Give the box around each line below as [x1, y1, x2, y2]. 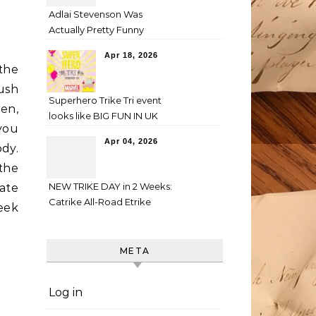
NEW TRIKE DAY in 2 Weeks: [49, 181, 172, 192]
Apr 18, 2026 [104, 51, 158, 59]
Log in [49, 286, 83, 299]
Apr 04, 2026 [104, 137, 158, 145]
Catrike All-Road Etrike [49, 196, 151, 207]
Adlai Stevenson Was [49, 8, 142, 20]
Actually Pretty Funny [49, 24, 144, 35]
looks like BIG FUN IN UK [49, 110, 158, 121]
